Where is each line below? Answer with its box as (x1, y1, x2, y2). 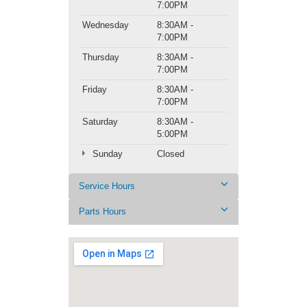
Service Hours (79, 181, 135, 192)
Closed (157, 149, 184, 160)
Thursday (82, 52, 119, 63)
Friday (82, 84, 107, 95)
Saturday (82, 116, 118, 127)
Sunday (89, 149, 123, 160)
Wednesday (82, 20, 129, 31)
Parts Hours (79, 206, 126, 217)
